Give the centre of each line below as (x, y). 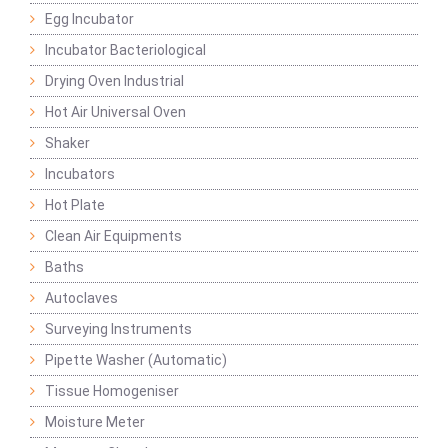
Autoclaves (81, 298)
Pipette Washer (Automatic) (136, 360)
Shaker (67, 143)
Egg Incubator (89, 19)
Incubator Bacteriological (125, 50)
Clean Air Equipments (113, 236)
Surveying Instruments (118, 329)
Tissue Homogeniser (112, 391)
